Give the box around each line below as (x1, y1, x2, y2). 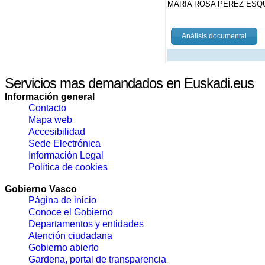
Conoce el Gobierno (28, 206, 113, 217)
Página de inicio (28, 195, 96, 205)
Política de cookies (28, 161, 108, 172)
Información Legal (28, 150, 104, 160)
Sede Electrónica (28, 138, 101, 148)
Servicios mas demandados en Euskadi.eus (5, 75, 254, 91)
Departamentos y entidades (28, 218, 144, 229)
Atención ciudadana (28, 230, 112, 241)
